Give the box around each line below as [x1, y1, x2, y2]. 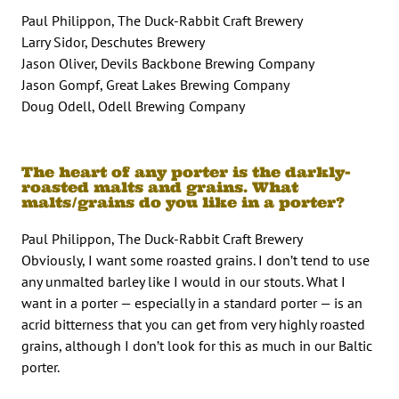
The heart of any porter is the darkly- [21, 162, 351, 181]
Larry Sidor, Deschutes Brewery [21, 32, 205, 51]
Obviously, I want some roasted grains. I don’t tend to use [21, 250, 370, 269]
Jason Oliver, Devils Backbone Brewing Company [21, 53, 314, 72]
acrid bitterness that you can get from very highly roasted [21, 314, 365, 333]
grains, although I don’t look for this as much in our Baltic [21, 336, 372, 354]
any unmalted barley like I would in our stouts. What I [21, 272, 346, 290]
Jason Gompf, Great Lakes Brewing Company [21, 75, 289, 94]
